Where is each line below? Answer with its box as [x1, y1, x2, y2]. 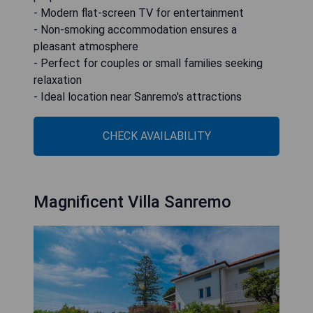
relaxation [34, 73, 82, 87]
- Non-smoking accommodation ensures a [34, 22, 237, 36]
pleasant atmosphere [34, 39, 138, 53]
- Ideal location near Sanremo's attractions [34, 89, 242, 103]
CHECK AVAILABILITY [102, 129, 211, 143]
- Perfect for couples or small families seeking [34, 56, 263, 70]
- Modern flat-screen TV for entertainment [34, 6, 244, 20]
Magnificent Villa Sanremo [34, 191, 231, 212]
